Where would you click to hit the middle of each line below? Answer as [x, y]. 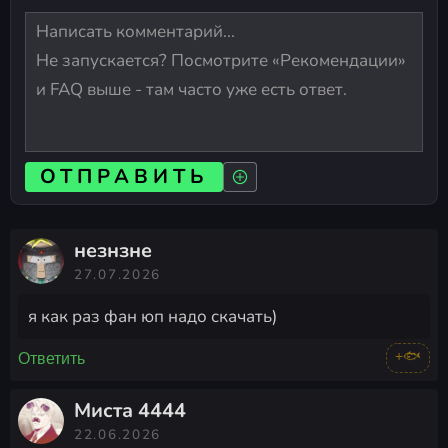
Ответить [51, 357]
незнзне [113, 251]
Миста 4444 [130, 411]
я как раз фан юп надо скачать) [152, 317]
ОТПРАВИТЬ [124, 177]
